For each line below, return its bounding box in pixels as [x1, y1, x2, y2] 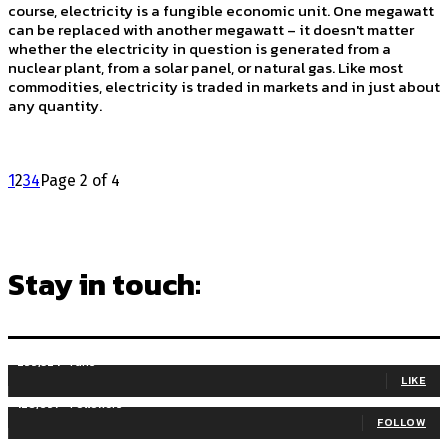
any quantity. [8, 93, 102, 117]
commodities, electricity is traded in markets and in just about [8, 74, 440, 98]
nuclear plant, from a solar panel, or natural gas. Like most [8, 55, 403, 79]
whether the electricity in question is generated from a [8, 36, 391, 60]
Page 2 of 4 [40, 170, 120, 190]
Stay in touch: [8, 261, 201, 307]
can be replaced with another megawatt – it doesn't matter [8, 17, 414, 41]
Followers [70, 394, 122, 413]
